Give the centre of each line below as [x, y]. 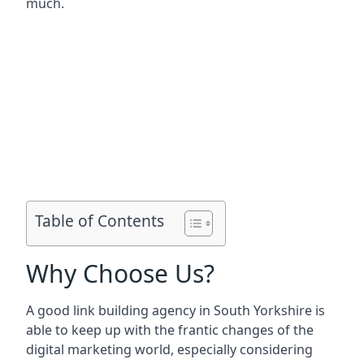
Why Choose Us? [120, 273]
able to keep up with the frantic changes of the [170, 330]
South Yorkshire [263, 310]
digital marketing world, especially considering [169, 349]
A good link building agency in [120, 310]
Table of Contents [100, 221]
